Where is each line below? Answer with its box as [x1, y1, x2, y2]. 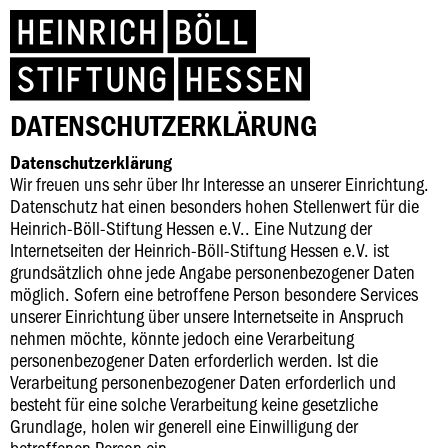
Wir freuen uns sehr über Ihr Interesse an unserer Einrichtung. [10, 171, 429, 196]
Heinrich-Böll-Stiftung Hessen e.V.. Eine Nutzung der [10, 215, 372, 240]
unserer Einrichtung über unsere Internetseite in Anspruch [10, 303, 404, 328]
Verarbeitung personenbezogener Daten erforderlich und [10, 369, 396, 394]
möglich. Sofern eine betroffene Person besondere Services [10, 281, 418, 306]
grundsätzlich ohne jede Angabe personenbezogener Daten [10, 259, 415, 284]
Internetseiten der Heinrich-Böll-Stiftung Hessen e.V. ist [10, 237, 389, 262]
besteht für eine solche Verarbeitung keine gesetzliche [10, 391, 378, 416]
